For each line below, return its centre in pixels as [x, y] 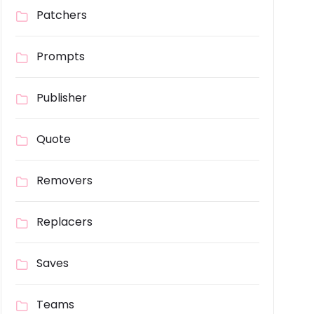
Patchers [62, 15]
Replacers [64, 222]
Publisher [62, 98]
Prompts [61, 57]
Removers [64, 181]
